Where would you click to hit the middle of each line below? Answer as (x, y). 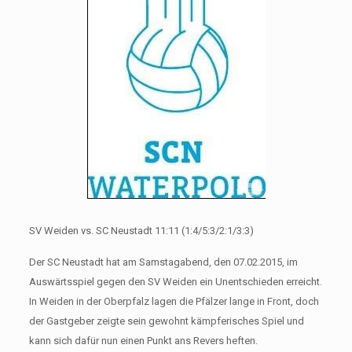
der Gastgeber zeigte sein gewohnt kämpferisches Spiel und (166, 321)
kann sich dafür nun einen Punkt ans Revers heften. (143, 340)
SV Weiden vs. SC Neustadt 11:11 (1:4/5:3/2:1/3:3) (141, 230)
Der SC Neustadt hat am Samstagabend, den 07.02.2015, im (163, 262)
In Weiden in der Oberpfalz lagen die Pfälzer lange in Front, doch (174, 301)
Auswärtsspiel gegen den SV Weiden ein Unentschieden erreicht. (175, 281)
